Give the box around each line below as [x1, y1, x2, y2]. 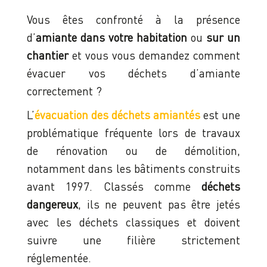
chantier [27, 48, 69, 63]
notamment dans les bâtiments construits [27, 162, 240, 176]
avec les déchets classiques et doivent [27, 215, 240, 229]
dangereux [27, 197, 78, 212]
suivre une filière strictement [27, 233, 240, 247]
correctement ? [27, 84, 102, 98]
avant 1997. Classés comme [27, 179, 201, 194]
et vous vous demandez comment [69, 48, 240, 63]
